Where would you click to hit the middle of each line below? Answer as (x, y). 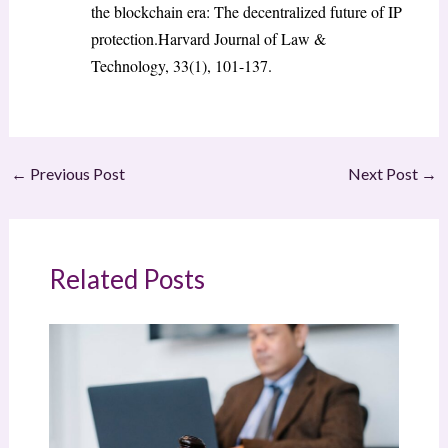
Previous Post (75, 173)
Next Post (385, 173)
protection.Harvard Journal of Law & (208, 38)
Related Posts (126, 278)
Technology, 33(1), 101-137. (181, 65)
